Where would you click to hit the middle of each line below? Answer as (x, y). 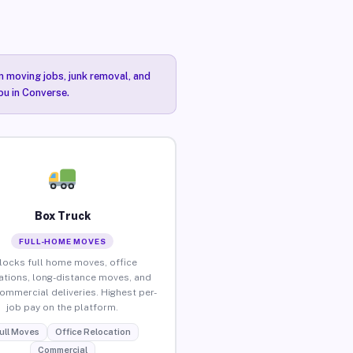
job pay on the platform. (63, 307)
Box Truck (62, 216)
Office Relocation (93, 331)
